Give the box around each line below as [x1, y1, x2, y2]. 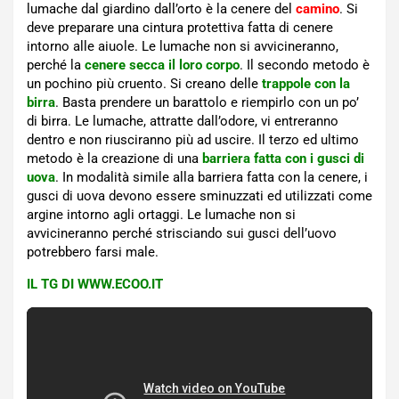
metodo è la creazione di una [27, 150, 202, 167]
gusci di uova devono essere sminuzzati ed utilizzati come [27, 187, 372, 204]
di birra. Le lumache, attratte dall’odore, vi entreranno [27, 112, 338, 129]
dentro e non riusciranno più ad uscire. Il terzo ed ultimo [27, 131, 359, 148]
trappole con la [262, 75, 350, 92]
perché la [27, 56, 85, 73]
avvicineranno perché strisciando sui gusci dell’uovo [27, 224, 337, 241]
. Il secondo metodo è [240, 56, 370, 73]
